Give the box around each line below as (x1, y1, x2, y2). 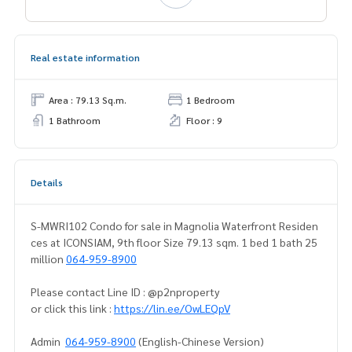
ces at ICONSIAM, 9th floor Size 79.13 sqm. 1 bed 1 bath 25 (31, 235, 317, 250)
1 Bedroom (186, 93, 235, 107)
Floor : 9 (186, 114, 222, 127)
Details (31, 176, 63, 189)
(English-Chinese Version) (136, 334, 266, 349)
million (31, 251, 66, 266)
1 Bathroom (49, 114, 101, 127)
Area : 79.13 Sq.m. (49, 93, 126, 107)
